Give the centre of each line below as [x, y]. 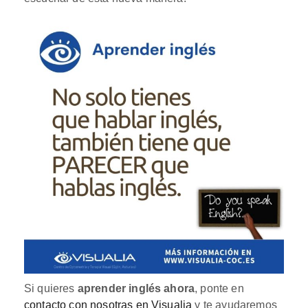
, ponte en [219, 288]
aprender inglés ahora [136, 288]
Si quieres [51, 288]
